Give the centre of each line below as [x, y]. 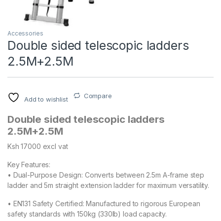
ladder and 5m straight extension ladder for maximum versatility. [109, 185]
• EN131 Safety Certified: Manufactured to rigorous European [104, 203]
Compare [98, 95]
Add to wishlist [46, 99]
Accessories [25, 33]
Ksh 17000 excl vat [38, 146]
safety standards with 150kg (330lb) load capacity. [87, 214]
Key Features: [29, 164]
